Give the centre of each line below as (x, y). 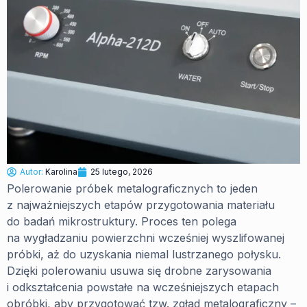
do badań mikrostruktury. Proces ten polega (122, 221)
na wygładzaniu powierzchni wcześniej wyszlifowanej (146, 238)
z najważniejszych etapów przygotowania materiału (141, 205)
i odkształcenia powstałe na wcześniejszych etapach (143, 287)
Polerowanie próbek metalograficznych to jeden (132, 188)
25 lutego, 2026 (122, 172)
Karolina (61, 172)
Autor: (33, 172)
